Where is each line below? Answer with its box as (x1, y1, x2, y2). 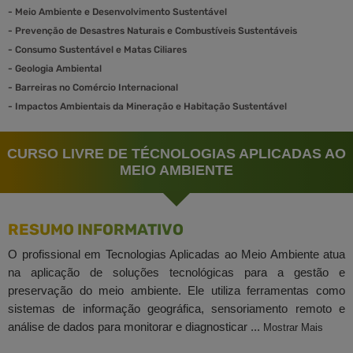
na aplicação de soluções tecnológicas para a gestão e (8, 265, 345, 279)
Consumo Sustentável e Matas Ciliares (13, 43, 187, 55)
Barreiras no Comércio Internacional (13, 81, 178, 93)
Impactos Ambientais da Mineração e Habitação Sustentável (13, 100, 287, 112)
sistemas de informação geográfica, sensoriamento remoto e (8, 301, 345, 315)
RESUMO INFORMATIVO (8, 220, 184, 239)
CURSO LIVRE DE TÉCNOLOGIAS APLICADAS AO (7, 145, 346, 162)
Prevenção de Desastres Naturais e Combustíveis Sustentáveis (13, 24, 297, 36)
